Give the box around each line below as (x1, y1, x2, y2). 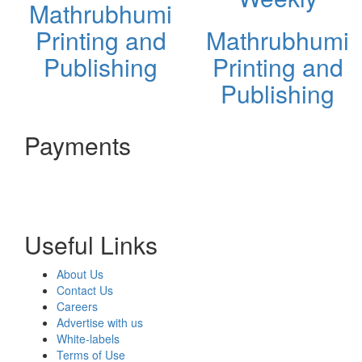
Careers (57, 297, 98, 314)
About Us (57, 265, 103, 282)
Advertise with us (57, 314, 143, 330)
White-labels (57, 330, 120, 347)
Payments (24, 127, 131, 162)
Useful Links (24, 226, 158, 262)
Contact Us (57, 281, 113, 298)
